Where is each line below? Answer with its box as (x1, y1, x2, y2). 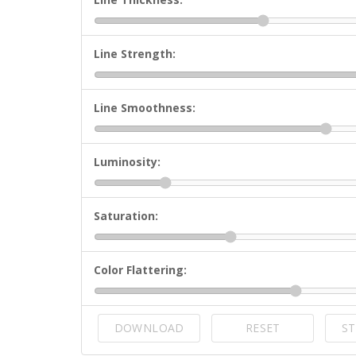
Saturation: (94, 208, 158, 223)
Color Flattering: (94, 262, 187, 277)
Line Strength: (94, 46, 176, 61)
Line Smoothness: (94, 100, 195, 115)
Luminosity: (94, 154, 161, 169)
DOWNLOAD (114, 320, 184, 335)
